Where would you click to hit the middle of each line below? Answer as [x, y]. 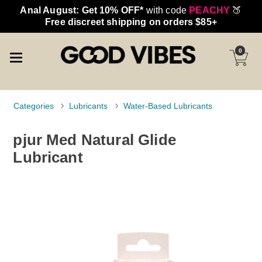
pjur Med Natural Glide [94, 139]
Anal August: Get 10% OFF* [82, 10]
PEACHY [210, 10]
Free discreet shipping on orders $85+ [131, 22]
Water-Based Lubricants [168, 106]
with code [166, 10]
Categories [34, 106]
